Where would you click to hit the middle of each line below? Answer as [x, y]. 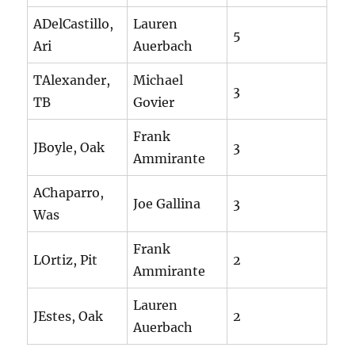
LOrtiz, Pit [66, 260]
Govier [154, 103]
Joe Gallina [167, 204]
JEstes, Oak [69, 317]
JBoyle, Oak [69, 148]
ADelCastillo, [74, 24]
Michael [158, 80]
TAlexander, [72, 80]
